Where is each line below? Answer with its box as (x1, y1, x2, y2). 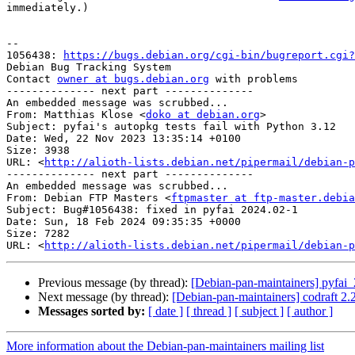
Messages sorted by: (38, 304, 145, 319)
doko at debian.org (146, 109, 260, 121)
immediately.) (6, 2, 89, 14)
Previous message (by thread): (38, 276, 191, 290)
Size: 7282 (6, 227, 70, 240)
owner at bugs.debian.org (57, 73, 209, 86)
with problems (209, 73, 298, 86)
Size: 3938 (6, 144, 70, 157)
